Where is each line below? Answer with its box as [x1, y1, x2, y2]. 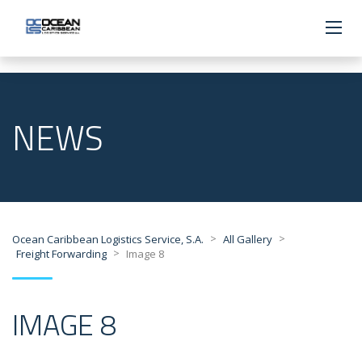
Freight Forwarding [16, 246, 107, 262]
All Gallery [223, 232, 272, 247]
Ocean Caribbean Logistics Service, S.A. [12, 232, 204, 247]
